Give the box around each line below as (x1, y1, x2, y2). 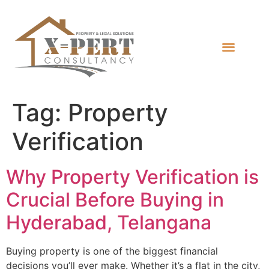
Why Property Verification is (6, 165, 259, 189)
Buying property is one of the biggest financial (6, 244, 218, 257)
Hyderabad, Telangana (6, 210, 211, 234)
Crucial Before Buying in (6, 187, 224, 211)
